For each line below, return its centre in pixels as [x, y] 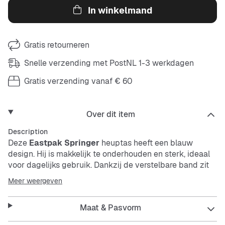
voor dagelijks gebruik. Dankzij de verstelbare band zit [108, 165]
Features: [27, 206]
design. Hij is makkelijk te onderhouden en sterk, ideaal [109, 154]
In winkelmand [120, 10]
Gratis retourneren [57, 45]
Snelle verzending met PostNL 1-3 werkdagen [109, 63]
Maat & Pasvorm [111, 208]
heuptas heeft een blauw [146, 143]
